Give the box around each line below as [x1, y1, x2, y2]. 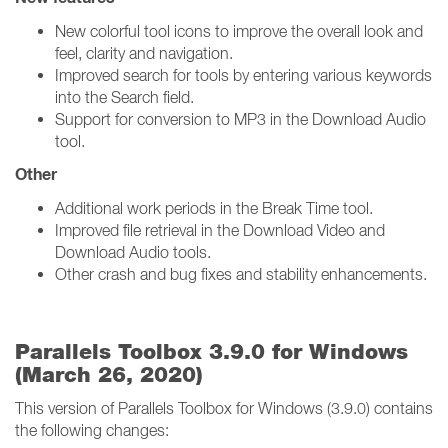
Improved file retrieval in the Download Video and [55, 221, 385, 239]
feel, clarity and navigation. [55, 44, 233, 62]
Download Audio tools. [55, 243, 211, 261]
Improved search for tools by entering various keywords [55, 66, 432, 84]
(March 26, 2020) [15, 362, 203, 387]
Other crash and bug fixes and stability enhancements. [55, 265, 427, 283]
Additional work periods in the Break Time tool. [55, 199, 373, 217]
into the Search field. [55, 88, 194, 106]
